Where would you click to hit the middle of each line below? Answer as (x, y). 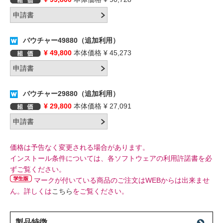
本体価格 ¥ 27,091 (102, 106)
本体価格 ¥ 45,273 (102, 53)
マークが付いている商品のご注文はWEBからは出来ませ (121, 180)
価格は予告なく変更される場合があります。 (80, 148)
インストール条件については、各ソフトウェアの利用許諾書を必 (111, 159)
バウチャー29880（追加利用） (69, 94)
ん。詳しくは (31, 191)
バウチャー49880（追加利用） (69, 41)
